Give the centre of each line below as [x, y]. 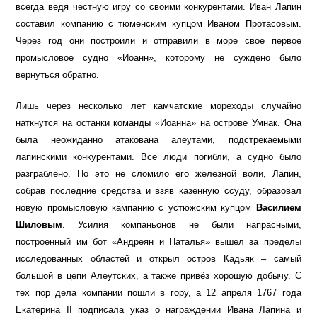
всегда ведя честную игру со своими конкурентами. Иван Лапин [158, 7]
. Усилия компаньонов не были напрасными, [182, 225]
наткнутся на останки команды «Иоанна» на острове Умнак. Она [158, 123]
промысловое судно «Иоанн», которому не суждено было [158, 58]
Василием [278, 208]
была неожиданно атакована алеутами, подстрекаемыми [158, 140]
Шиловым [39, 225]
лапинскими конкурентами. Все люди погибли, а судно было [158, 157]
